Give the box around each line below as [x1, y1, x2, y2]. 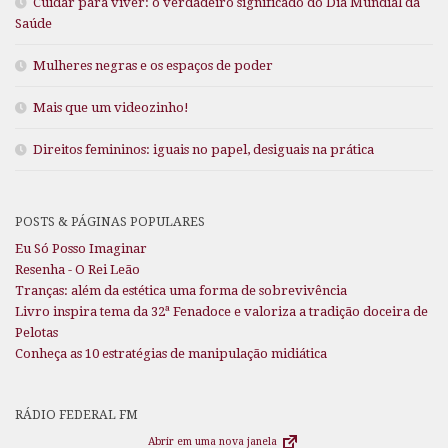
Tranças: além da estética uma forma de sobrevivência [15, 282, 347, 298]
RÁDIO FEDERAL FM [15, 406, 138, 422]
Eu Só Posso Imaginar [15, 240, 147, 256]
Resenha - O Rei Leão [15, 261, 140, 277]
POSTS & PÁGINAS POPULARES [15, 213, 205, 229]
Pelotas [15, 324, 58, 340]
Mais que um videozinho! [33, 99, 189, 115]
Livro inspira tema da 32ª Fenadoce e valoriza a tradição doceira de [15, 303, 428, 319]
